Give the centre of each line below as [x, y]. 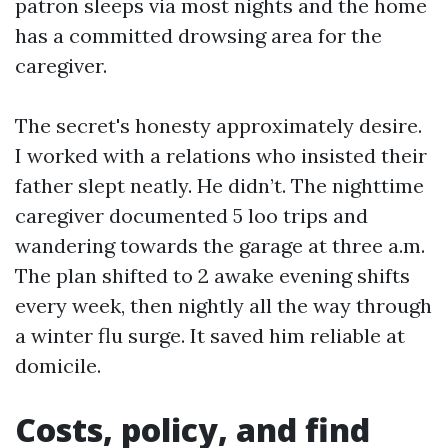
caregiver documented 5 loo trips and [191, 215]
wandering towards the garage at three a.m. [220, 245]
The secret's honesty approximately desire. [218, 125]
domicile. [58, 365]
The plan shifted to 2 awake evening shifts [212, 275]
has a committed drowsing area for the [198, 35]
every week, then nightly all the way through [223, 305]
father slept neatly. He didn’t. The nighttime [219, 185]
